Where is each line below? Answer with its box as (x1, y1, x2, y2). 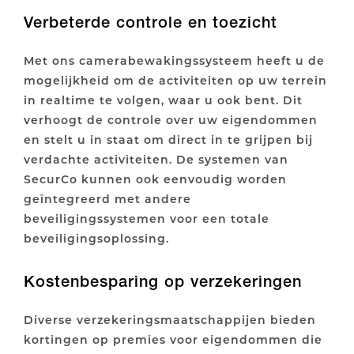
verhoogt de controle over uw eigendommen (24, 112, 318, 128)
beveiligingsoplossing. (24, 231, 169, 247)
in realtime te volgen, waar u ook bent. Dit (24, 92, 303, 108)
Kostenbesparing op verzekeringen (24, 272, 302, 292)
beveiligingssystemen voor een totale (24, 211, 269, 227)
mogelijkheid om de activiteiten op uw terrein (24, 73, 327, 88)
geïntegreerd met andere (24, 191, 191, 207)
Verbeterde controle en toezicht (24, 13, 277, 32)
